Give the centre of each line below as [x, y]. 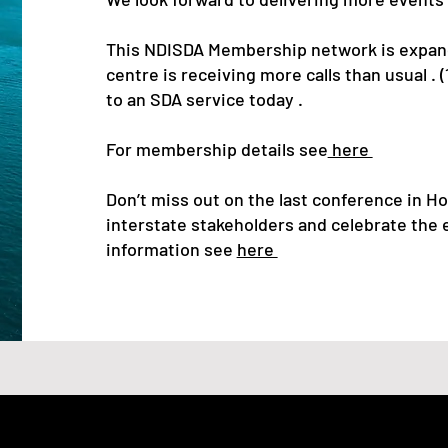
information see [171, 249]
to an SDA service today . [204, 99]
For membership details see [216, 149]
